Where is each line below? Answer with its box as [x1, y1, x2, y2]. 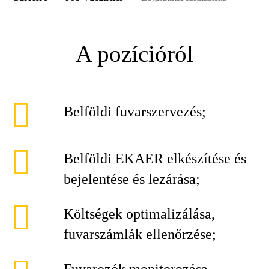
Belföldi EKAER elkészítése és [64, 151, 246, 166]
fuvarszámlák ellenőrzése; [64, 226, 216, 242]
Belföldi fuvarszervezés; [64, 104, 206, 119]
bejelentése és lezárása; [64, 171, 200, 187]
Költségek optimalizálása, [64, 206, 215, 222]
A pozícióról [76, 41, 193, 67]
